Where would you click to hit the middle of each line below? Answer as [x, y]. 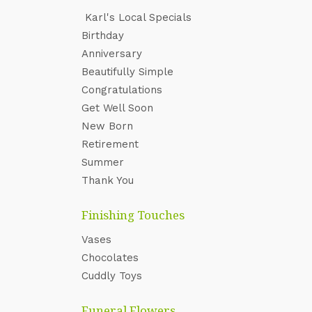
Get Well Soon [117, 108]
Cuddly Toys [112, 276]
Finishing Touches [133, 215]
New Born [107, 126]
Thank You [108, 180]
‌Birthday [103, 36]
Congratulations [122, 90]
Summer [103, 162]
